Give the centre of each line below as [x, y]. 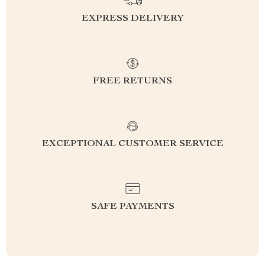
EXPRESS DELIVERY [132, 19]
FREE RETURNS [132, 82]
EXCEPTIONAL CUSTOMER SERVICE [132, 144]
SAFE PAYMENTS [132, 207]
